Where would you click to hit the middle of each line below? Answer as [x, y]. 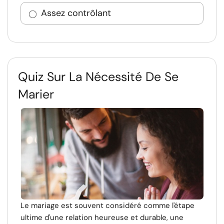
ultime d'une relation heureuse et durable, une [102, 217]
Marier [36, 94]
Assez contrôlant [76, 13]
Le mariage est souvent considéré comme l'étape [107, 205]
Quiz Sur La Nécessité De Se [98, 77]
